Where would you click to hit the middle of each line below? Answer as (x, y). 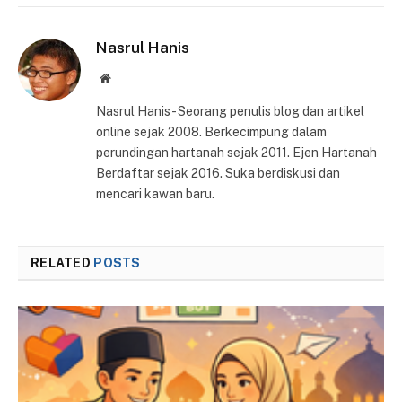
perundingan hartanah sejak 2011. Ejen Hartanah (236, 152)
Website (130, 77)
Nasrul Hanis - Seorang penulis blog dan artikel (230, 111)
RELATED (62, 262)
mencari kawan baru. (155, 193)
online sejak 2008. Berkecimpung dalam (211, 131)
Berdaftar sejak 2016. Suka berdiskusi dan (218, 173)
